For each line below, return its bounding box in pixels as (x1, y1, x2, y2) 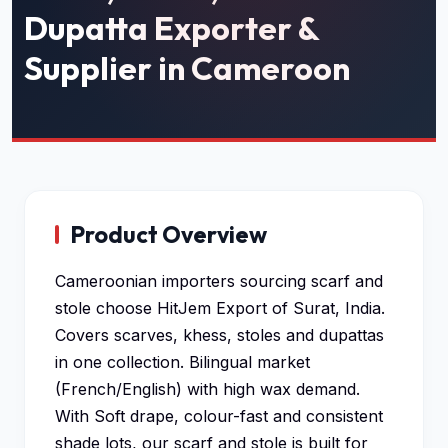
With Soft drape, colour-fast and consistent (55, 406, 383, 426)
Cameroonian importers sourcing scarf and (55, 271, 383, 291)
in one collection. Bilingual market (55, 352, 310, 372)
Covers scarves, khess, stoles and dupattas (55, 325, 384, 345)
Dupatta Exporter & (24, 8, 319, 48)
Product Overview (70, 220, 267, 249)
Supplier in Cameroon (24, 48, 350, 88)
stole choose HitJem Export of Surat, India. (55, 298, 385, 318)
